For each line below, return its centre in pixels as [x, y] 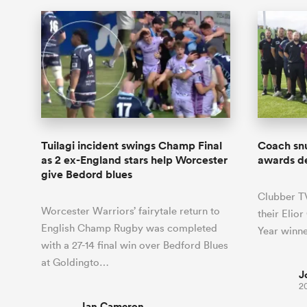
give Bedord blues [87, 174]
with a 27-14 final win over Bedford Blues [135, 245]
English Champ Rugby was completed [129, 228]
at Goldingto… [75, 262]
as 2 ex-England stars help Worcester [134, 160]
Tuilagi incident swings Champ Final [132, 145]
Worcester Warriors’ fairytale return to [131, 210]
